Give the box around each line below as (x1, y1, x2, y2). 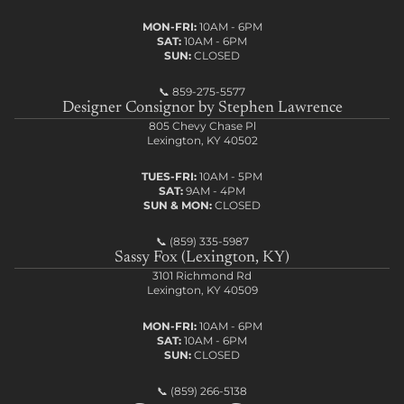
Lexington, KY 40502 (146, 133, 258, 147)
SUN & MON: (143, 197, 212, 212)
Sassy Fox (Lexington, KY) (115, 249, 289, 266)
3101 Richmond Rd (152, 268, 252, 282)
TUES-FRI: (142, 169, 197, 183)
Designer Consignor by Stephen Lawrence (61, 99, 343, 116)
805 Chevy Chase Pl (148, 118, 256, 133)
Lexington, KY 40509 (146, 282, 258, 297)
